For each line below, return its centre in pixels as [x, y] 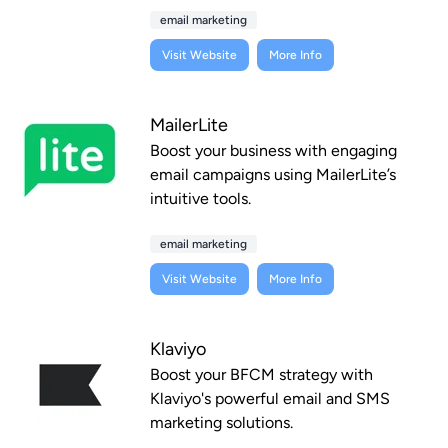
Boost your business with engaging [273, 151]
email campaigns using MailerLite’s [273, 175]
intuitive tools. [200, 199]
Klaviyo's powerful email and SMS [270, 399]
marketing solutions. [221, 423]
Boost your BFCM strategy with [261, 375]
